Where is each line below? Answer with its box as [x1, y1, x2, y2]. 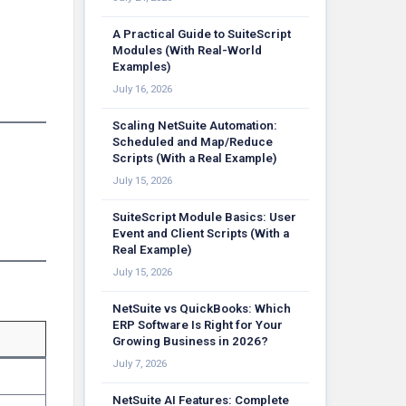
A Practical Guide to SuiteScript [112, 27, 291, 41]
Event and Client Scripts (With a [112, 227, 289, 240]
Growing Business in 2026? [112, 334, 268, 348]
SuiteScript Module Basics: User [112, 210, 296, 224]
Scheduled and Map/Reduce [112, 135, 273, 149]
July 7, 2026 [112, 357, 167, 370]
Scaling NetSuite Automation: [112, 119, 277, 132]
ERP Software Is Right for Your [112, 318, 283, 332]
